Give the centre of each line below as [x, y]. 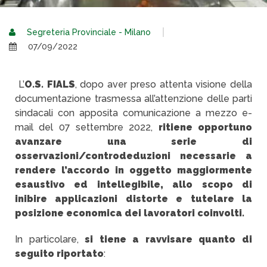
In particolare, [50, 239]
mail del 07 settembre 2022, [87, 127]
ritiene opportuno [205, 127]
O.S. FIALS [49, 84]
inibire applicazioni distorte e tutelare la [133, 199]
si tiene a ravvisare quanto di [169, 239]
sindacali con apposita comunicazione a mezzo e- [133, 113]
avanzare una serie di [133, 142]
